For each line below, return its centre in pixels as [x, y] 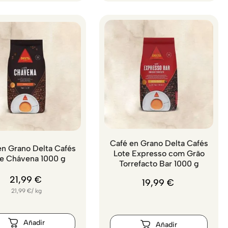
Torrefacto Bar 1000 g [159, 164]
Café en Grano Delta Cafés [159, 144]
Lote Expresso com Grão [159, 154]
